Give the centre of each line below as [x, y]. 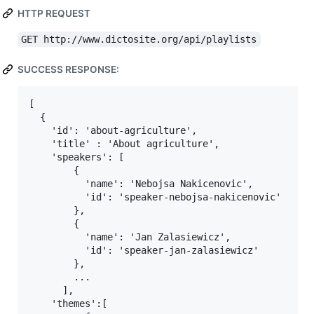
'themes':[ [68, 304]
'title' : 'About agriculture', [124, 144]
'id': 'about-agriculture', [113, 131]
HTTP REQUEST [54, 14]
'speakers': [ [76, 157]
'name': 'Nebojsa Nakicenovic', [141, 184]
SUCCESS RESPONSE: [68, 70]
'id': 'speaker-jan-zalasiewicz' [144, 251]
